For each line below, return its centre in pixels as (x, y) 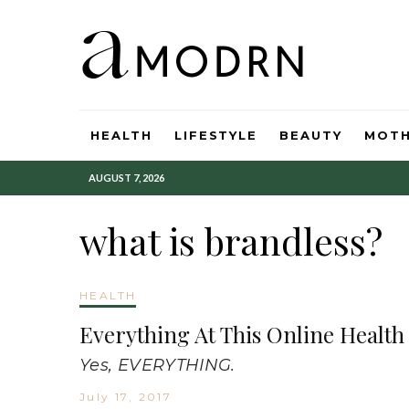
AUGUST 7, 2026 (126, 178)
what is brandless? (231, 241)
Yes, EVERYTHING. (157, 365)
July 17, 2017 (126, 397)
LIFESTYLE (216, 135)
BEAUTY (311, 135)
